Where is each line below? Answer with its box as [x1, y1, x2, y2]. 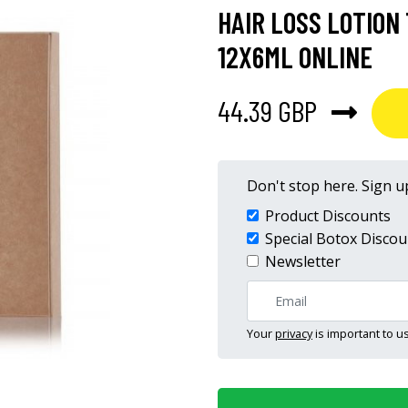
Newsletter [265, 251, 341, 271]
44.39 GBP [218, 92, 317, 127]
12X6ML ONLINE [218, 39, 372, 74]
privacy [275, 325, 312, 342]
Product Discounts [265, 206, 391, 226]
